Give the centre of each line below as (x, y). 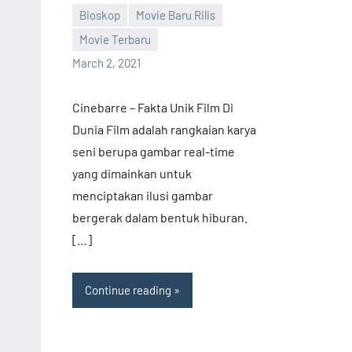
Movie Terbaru (115, 40)
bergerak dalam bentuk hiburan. (160, 217)
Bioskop (100, 15)
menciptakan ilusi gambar (143, 195)
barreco (92, 48)
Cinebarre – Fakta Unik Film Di (153, 107)
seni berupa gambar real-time (154, 151)
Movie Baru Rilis (176, 15)
